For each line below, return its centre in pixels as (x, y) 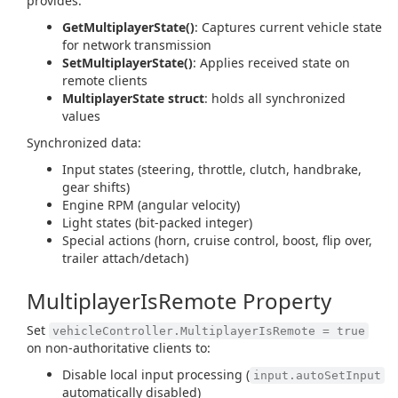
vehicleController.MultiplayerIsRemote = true (209, 331)
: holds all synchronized (275, 98)
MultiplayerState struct (133, 98)
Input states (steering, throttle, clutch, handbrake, (212, 169)
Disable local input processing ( (156, 374)
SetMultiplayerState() (127, 63)
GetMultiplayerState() (128, 27)
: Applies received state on (271, 63)
